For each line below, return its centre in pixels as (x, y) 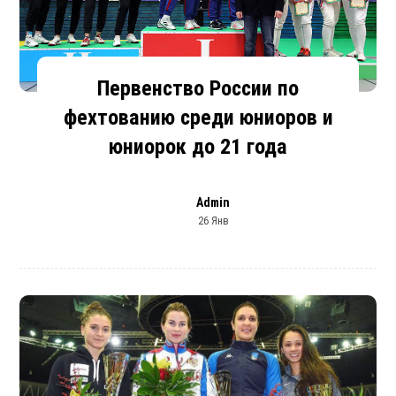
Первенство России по (198, 89)
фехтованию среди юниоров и (198, 118)
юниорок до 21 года (198, 147)
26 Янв (213, 221)
